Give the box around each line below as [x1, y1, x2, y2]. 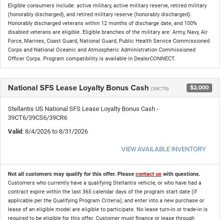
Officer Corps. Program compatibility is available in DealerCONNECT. [8, 55, 176, 62]
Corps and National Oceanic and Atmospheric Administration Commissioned [8, 46, 195, 53]
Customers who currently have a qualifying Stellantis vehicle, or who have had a [8, 179, 201, 186]
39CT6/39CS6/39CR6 [8, 113, 67, 121]
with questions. [162, 170, 200, 177]
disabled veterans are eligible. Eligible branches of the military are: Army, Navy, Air [8, 28, 208, 35]
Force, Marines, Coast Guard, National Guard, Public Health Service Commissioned [8, 37, 210, 44]
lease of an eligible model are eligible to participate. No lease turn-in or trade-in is [8, 206, 208, 213]
